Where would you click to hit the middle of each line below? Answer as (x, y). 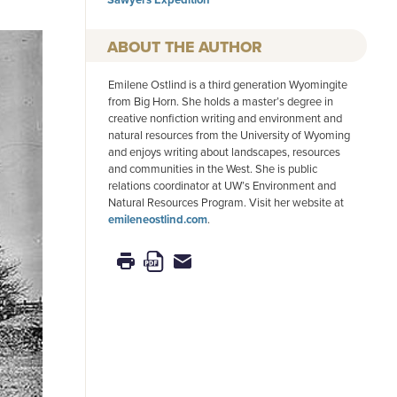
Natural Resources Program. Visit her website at (226, 202)
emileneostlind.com (158, 220)
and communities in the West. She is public (213, 169)
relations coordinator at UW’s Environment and (222, 186)
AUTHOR (231, 47)
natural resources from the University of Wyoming (229, 135)
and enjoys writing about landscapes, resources (224, 152)
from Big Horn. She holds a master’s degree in (221, 101)
